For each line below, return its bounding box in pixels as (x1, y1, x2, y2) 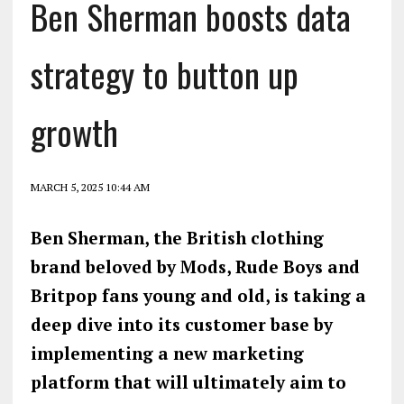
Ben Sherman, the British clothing (30, 225, 324, 249)
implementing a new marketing (30, 341, 304, 364)
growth (30, 106, 118, 157)
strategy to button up (30, 48, 298, 99)
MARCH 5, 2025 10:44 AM (30, 179, 150, 194)
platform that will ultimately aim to (30, 370, 346, 393)
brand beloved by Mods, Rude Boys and (30, 254, 360, 278)
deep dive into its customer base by (30, 312, 333, 335)
